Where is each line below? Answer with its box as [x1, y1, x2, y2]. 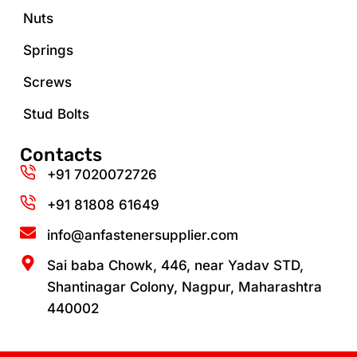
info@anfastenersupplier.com [47, 226, 238, 243]
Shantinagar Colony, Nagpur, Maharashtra [47, 278, 322, 295]
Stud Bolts [23, 105, 89, 122]
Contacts [20, 143, 103, 166]
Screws [23, 73, 72, 90]
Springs [23, 41, 73, 58]
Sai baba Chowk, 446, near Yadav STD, [47, 257, 304, 273]
